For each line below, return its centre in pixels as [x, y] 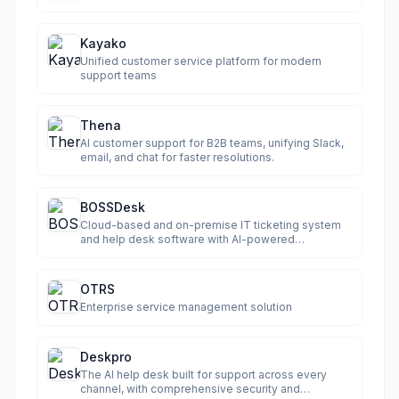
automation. [111, 253]
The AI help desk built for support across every [204, 375]
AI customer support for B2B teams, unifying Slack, [212, 143]
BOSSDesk [113, 207]
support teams [118, 75]
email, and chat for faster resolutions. [177, 157]
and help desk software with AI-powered [187, 239]
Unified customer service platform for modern [201, 61]
